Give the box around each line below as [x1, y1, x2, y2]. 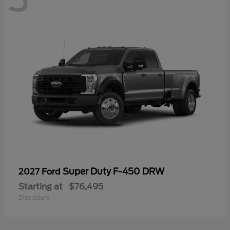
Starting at [18, 181, 63, 191]
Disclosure [18, 193, 50, 201]
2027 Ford [18, 166, 63, 177]
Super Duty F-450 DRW [63, 166, 164, 177]
